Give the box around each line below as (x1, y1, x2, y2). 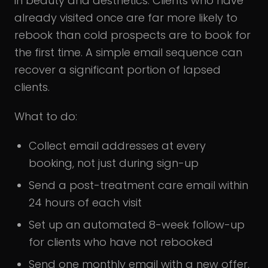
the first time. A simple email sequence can (14, 44, 242, 60)
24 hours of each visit (29, 194, 142, 210)
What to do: (14, 108, 77, 124)
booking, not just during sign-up (29, 155, 199, 170)
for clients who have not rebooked (29, 234, 213, 249)
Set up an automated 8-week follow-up (29, 217, 245, 232)
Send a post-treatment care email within (29, 177, 248, 193)
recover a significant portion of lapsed (14, 62, 221, 77)
